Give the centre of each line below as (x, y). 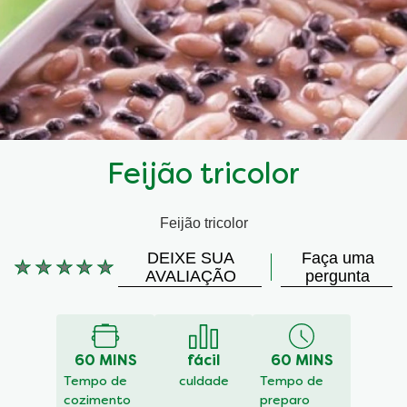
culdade (203, 382)
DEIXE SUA (190, 258)
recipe (34, 365)
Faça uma (338, 258)
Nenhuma (45, 274)
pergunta (338, 277)
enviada (40, 311)
